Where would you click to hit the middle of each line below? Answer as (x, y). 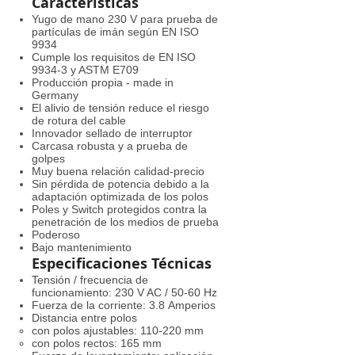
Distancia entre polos (84, 318)
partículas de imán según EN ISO (115, 32)
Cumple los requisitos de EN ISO (114, 57)
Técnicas (181, 263)
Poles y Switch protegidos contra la (119, 209)
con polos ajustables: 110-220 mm (118, 330)
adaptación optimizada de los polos (120, 197)
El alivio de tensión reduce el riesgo (120, 108)
